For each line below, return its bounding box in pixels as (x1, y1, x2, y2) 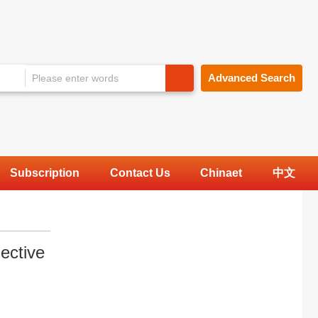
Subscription (10, 167, 80, 179)
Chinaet (200, 167, 243, 179)
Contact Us (109, 167, 170, 179)
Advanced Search (208, 72, 295, 84)
